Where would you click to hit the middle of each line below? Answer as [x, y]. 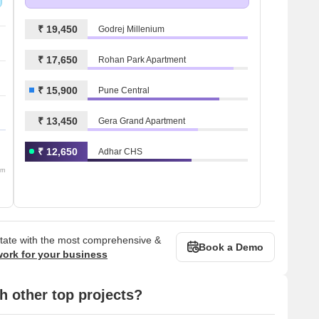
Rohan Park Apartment [142, 59]
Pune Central [124, 90]
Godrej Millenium [131, 29]
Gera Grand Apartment [142, 121]
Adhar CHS [120, 151]
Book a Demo [231, 247]
